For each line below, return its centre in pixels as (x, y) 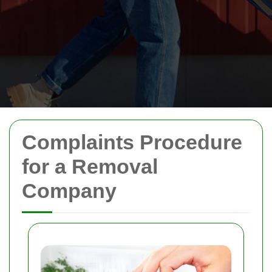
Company (69, 191)
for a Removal (90, 166)
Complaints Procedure (132, 142)
